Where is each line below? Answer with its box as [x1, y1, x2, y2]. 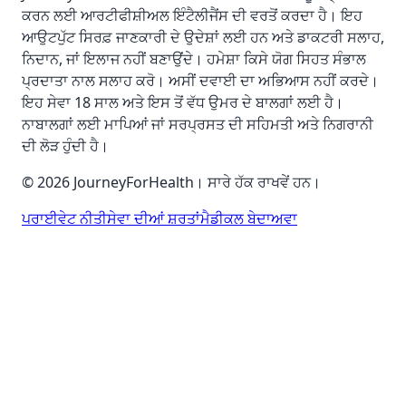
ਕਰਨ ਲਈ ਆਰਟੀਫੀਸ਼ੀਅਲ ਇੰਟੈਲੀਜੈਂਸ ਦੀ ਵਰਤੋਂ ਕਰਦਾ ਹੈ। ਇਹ [22, 5, 362, 26]
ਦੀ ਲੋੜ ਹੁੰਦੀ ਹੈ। [22, 136, 109, 157]
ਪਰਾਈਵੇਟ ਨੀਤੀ [22, 208, 107, 229]
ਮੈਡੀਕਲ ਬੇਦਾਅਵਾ [200, 208, 297, 229]
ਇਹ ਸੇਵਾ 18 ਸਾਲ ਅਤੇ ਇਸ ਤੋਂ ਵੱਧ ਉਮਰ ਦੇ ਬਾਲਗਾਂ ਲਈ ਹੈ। [22, 92, 343, 113]
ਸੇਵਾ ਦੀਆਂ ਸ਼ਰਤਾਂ [107, 208, 200, 229]
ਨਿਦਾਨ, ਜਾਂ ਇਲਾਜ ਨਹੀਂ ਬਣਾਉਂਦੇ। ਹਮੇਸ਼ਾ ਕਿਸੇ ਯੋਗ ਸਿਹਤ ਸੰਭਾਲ [22, 49, 366, 70]
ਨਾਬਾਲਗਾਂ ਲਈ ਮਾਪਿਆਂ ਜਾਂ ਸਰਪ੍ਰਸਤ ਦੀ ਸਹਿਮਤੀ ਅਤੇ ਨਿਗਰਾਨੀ [22, 114, 373, 135]
